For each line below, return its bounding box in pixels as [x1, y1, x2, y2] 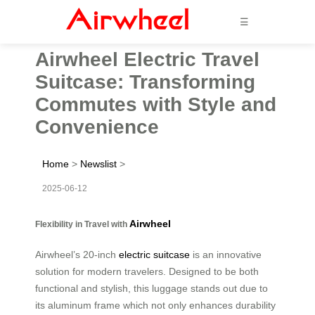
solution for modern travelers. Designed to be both [35, 265, 259, 277]
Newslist [80, 157, 117, 169]
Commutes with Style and [35, 93, 276, 115]
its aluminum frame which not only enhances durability [35, 299, 276, 311]
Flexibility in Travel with [35, 219, 129, 229]
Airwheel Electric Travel [35, 48, 259, 70]
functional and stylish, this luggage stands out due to [35, 282, 268, 294]
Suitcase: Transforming [35, 70, 255, 93]
